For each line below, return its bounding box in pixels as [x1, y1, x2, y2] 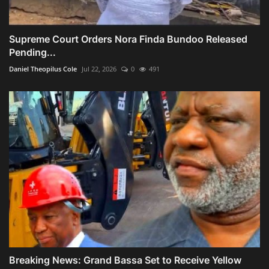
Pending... [9, 46, 56, 59]
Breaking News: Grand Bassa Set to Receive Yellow [9, 254, 241, 267]
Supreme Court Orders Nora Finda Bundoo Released [9, 33, 247, 46]
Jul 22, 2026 [82, 64, 116, 74]
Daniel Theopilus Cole [9, 64, 77, 74]
